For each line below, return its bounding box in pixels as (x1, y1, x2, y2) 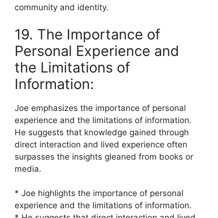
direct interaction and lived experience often (15, 139, 187, 149)
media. (15, 163, 41, 174)
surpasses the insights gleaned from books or (15, 151, 193, 162)
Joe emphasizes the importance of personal (15, 103, 186, 113)
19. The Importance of (15, 25, 160, 43)
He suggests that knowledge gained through (15, 127, 189, 137)
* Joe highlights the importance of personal (15, 188, 183, 198)
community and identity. (15, 2, 109, 12)
